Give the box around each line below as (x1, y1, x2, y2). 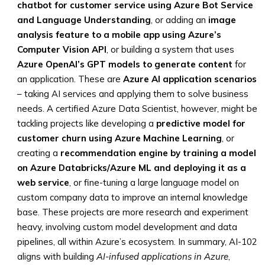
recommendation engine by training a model (60, 147, 256, 159)
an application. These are (17, 73, 123, 85)
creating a (17, 147, 60, 159)
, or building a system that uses (106, 44, 234, 55)
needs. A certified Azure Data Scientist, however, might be (17, 103, 257, 114)
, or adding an (151, 14, 208, 25)
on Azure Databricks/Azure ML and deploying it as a (17, 162, 246, 173)
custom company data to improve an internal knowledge (17, 192, 248, 203)
